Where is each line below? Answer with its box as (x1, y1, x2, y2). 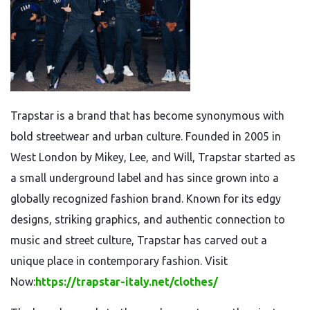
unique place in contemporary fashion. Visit (10, 255, 228, 267)
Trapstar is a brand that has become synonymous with (10, 109, 284, 122)
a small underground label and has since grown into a (10, 172, 279, 184)
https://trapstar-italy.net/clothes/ (35, 275, 218, 288)
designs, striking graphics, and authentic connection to (10, 213, 285, 226)
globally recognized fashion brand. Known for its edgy (10, 192, 281, 205)
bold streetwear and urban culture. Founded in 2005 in (10, 130, 281, 143)
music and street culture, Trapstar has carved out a (10, 234, 267, 246)
